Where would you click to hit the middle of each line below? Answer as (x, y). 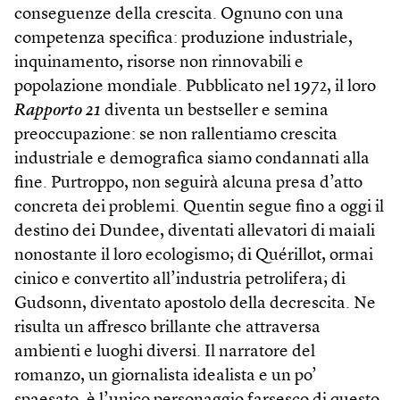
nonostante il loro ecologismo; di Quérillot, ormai (194, 256)
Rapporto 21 (58, 111)
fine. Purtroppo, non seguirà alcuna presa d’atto (188, 183)
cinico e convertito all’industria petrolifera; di (180, 280)
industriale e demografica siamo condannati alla (192, 159)
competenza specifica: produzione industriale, (183, 39)
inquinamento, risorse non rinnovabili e (159, 63)
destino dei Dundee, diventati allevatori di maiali (195, 232)
